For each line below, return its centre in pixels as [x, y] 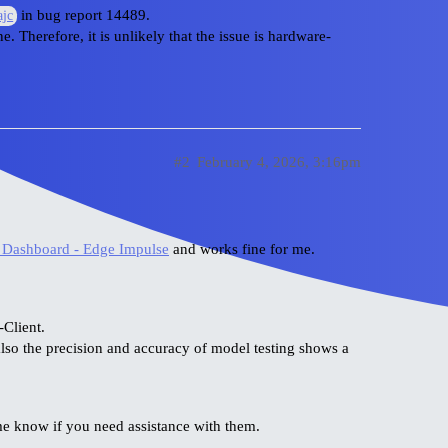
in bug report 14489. [84, 15]
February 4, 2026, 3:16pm [279, 161]
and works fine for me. [242, 248]
